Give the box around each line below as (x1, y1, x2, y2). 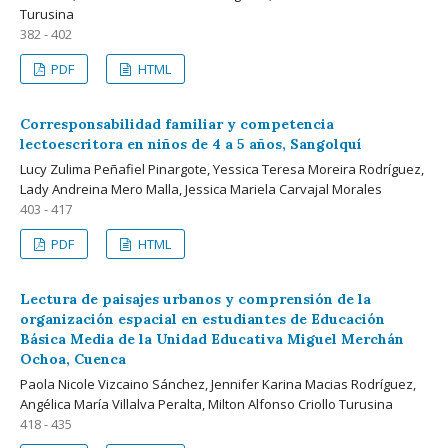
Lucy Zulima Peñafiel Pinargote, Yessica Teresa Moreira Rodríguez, (20, 159, 424, 178)
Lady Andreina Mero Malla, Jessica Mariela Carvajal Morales (20, 179, 382, 198)
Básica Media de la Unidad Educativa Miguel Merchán (20, 329, 404, 348)
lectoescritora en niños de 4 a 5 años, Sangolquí (20, 134, 362, 153)
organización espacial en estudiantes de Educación (20, 309, 385, 328)
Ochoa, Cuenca (20, 349, 126, 368)
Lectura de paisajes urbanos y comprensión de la (20, 289, 371, 308)
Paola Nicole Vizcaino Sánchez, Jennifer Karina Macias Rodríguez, (20, 374, 416, 393)
